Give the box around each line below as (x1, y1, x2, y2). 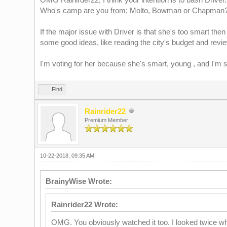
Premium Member (84, 117, 128, 123)
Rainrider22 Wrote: (51, 200, 118, 209)
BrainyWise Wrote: (45, 176, 112, 185)
